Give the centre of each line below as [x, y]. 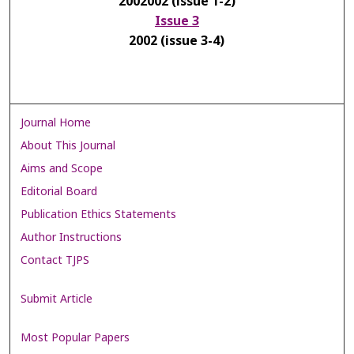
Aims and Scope [62, 168]
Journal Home [56, 122]
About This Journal [68, 145]
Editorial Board [59, 191]
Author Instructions [72, 237]
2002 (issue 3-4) [177, 41]
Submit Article [57, 299]
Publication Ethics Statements [99, 214]
